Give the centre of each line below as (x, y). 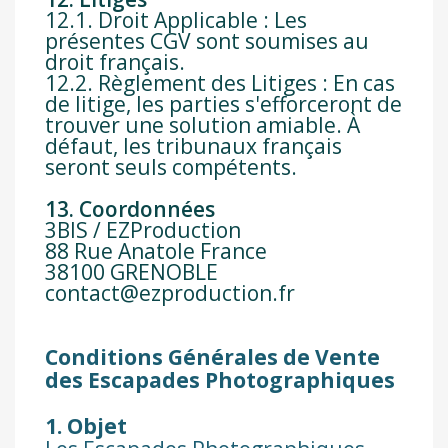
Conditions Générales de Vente (212, 357)
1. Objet (86, 426)
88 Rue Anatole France (156, 251)
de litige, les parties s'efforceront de (223, 104)
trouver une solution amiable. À (202, 125)
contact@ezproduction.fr (170, 293)
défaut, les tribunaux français (193, 146)
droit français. (115, 62)
